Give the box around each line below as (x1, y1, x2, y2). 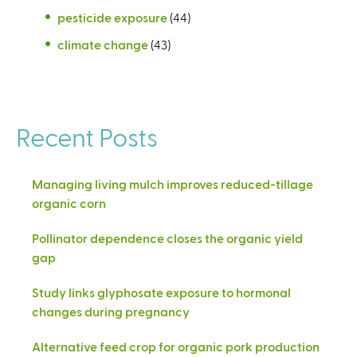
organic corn (32, 194, 106, 210)
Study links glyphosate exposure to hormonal (32, 284, 291, 300)
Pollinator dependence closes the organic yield (32, 229, 303, 245)
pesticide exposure (57, 9, 167, 25)
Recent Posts (16, 120, 158, 151)
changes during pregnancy (32, 303, 190, 319)
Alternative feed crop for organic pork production (32, 338, 320, 354)
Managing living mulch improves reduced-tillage (32, 175, 313, 191)
